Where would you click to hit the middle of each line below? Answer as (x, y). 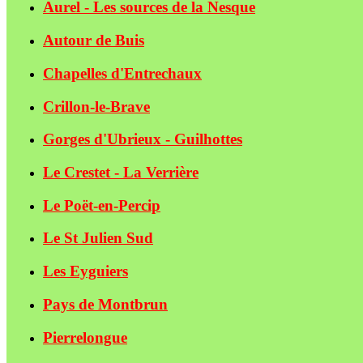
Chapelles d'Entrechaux (122, 73)
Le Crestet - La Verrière (121, 173)
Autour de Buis (94, 41)
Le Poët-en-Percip (102, 205)
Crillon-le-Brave (96, 106)
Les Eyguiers (85, 271)
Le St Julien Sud (98, 238)
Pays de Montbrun (105, 304)
